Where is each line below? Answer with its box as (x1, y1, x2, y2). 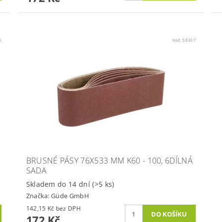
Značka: (26, 191, 52, 201)
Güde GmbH (51, 191, 89, 201)
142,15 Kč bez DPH (55, 204, 81, 213)
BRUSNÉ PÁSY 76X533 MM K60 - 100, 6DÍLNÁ (26, 155, 193, 166)
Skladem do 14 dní (26, 179, 93, 189)
